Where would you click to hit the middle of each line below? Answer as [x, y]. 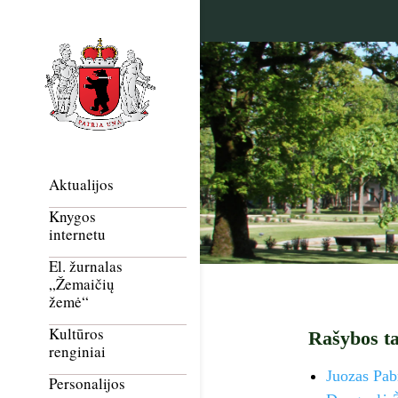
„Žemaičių [82, 284]
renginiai [77, 352]
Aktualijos [81, 185]
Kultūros [76, 334]
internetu [77, 235]
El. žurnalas [86, 267]
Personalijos [87, 384]
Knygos [72, 217]
